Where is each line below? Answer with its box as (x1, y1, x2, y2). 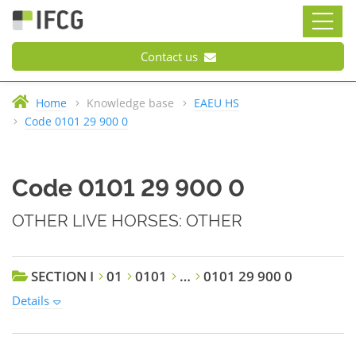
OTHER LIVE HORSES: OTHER (12, 211, 242, 230)
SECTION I (31, 267, 94, 285)
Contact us (140, 48, 201, 64)
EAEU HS (194, 96, 239, 110)
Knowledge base (87, 96, 174, 110)
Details (12, 292, 49, 308)
